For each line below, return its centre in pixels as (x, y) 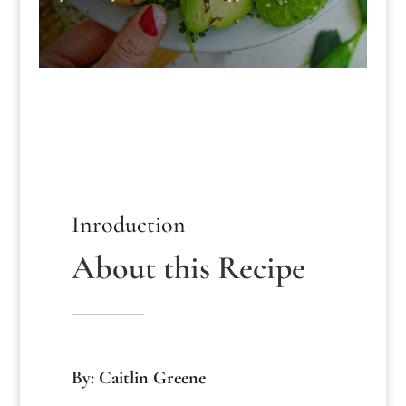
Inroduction (128, 225)
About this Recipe (188, 268)
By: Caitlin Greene (138, 378)
